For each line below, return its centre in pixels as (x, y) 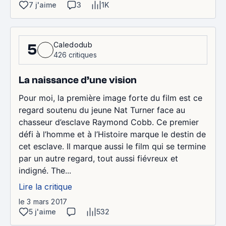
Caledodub (73, 44)
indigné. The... (45, 170)
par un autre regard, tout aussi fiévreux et (98, 158)
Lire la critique (45, 186)
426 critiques (75, 54)
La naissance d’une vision (78, 80)
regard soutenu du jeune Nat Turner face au (102, 110)
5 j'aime (42, 211)
